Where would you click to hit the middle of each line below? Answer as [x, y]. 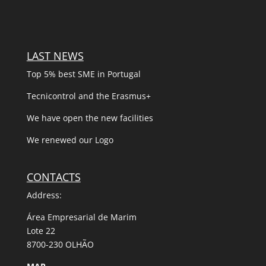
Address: [44, 195]
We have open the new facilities [90, 118]
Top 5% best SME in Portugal [83, 74]
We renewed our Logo [70, 140]
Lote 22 [41, 230]
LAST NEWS [55, 56]
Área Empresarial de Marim [81, 217]
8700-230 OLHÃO [60, 244]
